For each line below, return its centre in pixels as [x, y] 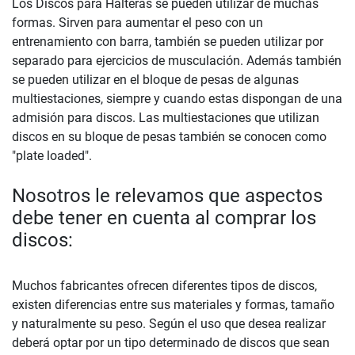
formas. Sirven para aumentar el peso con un [137, 22]
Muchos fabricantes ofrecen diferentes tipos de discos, [164, 285]
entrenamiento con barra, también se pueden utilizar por [168, 41]
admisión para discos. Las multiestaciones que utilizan [166, 117]
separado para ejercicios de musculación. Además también [177, 60]
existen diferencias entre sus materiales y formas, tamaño [173, 304]
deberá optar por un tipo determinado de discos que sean [171, 342]
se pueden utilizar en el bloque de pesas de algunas [155, 79]
